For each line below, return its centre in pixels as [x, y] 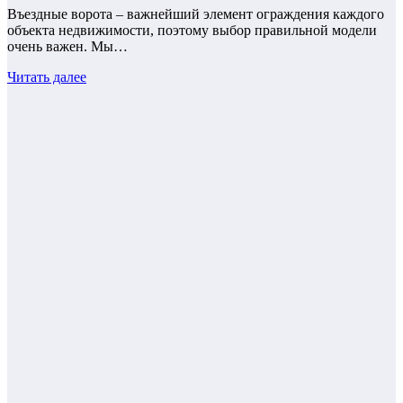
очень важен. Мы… [67, 46]
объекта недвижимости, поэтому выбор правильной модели [192, 30]
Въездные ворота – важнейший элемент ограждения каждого [196, 13]
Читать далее [47, 76]
